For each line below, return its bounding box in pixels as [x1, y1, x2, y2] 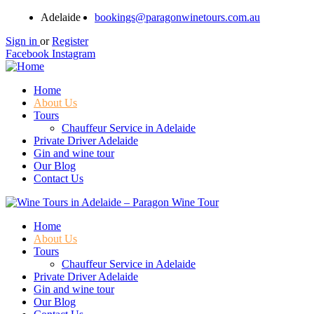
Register [52, 35, 88, 47]
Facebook [6, 48, 49, 60]
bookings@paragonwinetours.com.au [95, 11, 260, 23]
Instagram [52, 48, 95, 60]
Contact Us [34, 172, 83, 184]
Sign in [6, 35, 37, 47]
